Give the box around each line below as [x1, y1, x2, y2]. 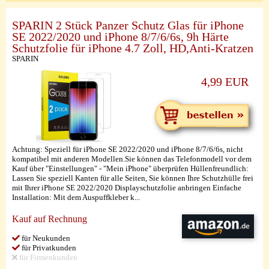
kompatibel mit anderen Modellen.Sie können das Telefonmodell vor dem [12, 154, 252, 163]
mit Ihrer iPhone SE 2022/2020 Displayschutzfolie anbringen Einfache [12, 183, 241, 192]
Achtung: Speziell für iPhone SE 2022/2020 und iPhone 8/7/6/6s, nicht [12, 145, 243, 154]
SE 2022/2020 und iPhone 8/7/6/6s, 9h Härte [12, 31, 229, 43]
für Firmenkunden [17, 253, 77, 262]
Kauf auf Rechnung [12, 214, 87, 224]
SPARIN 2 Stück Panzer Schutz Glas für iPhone [12, 19, 244, 32]
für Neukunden [20, 234, 70, 243]
